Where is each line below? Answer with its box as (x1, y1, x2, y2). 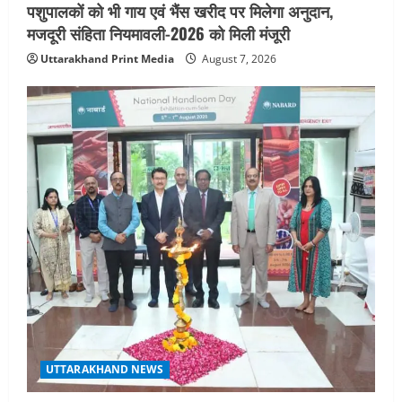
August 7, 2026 (199, 50, 276, 66)
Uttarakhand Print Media (40, 50, 174, 66)
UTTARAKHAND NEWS (46, 362, 164, 378)
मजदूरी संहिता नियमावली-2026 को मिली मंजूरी (27, 21, 290, 45)
